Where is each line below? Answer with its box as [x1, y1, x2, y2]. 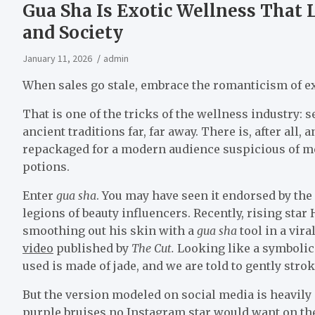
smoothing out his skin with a [22, 223, 197, 238]
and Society [22, 21, 123, 44]
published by [53, 240, 131, 255]
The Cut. [131, 240, 174, 255]
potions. [22, 159, 70, 174]
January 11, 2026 [22, 51, 92, 65]
